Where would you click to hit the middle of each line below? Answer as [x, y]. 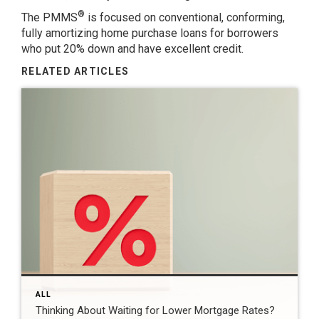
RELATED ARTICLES [75, 71]
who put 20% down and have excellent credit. [132, 48]
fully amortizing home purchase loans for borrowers [150, 33]
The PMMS [49, 17]
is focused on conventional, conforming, [185, 17]
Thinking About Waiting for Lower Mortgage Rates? [155, 310]
